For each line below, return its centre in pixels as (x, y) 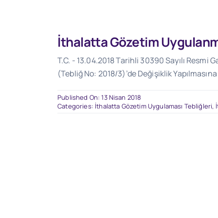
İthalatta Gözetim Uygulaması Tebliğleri (154, 106)
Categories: (76, 106)
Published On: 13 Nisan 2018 (100, 97)
